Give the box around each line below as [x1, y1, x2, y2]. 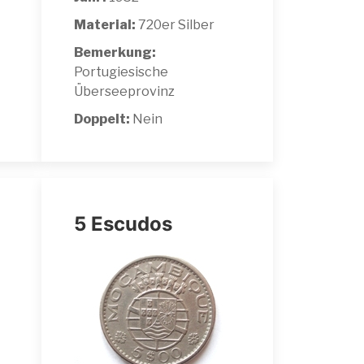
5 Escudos [74, 211, 172, 236]
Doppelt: [74, 110, 132, 127]
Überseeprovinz [74, 83, 175, 99]
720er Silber [136, 16, 214, 32]
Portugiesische [74, 63, 168, 80]
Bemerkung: [74, 44, 156, 60]
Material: [74, 16, 136, 32]
